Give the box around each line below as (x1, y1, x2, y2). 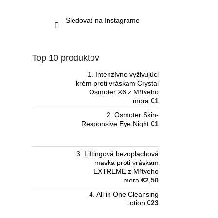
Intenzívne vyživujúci (95, 71, 159, 79)
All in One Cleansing (96, 190, 159, 199)
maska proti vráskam (94, 159, 159, 167)
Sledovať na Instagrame (66, 17, 140, 25)
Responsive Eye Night (81, 120, 149, 128)
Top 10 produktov (32, 53, 99, 63)
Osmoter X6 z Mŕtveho (89, 88, 159, 96)
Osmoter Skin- (114, 111, 159, 119)
